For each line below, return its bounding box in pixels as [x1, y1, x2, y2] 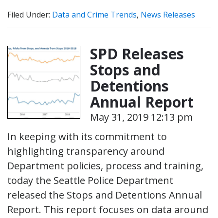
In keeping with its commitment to [7, 129, 167, 143]
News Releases [141, 9, 195, 20]
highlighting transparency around [7, 144, 164, 158]
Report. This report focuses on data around [7, 202, 208, 216]
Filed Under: [7, 9, 52, 20]
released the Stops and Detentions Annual [7, 188, 202, 201]
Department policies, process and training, [7, 159, 203, 172]
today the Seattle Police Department [7, 173, 173, 187]
